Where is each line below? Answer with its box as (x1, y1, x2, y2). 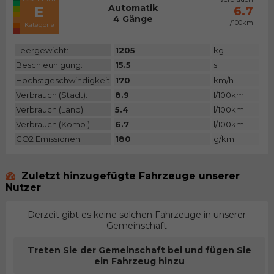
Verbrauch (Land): (15, 104, 85, 114)
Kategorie (24, 21, 54, 29)
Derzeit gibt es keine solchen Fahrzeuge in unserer (28, 209, 246, 220)
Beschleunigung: (15, 60, 83, 70)
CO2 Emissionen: (15, 133, 82, 144)
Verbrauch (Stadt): (15, 89, 87, 100)
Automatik (108, 2, 158, 14)
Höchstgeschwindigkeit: (15, 75, 112, 85)
